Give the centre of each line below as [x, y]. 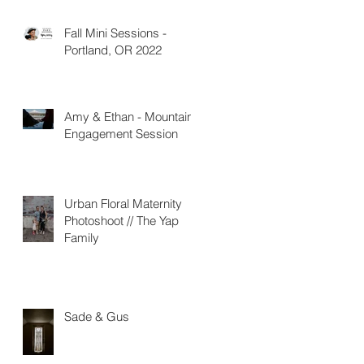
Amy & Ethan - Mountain [129, 117]
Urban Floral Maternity [123, 204]
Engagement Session [121, 134]
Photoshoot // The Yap [121, 221]
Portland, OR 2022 [113, 50]
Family [82, 238]
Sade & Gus [97, 316]
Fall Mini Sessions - [115, 33]
